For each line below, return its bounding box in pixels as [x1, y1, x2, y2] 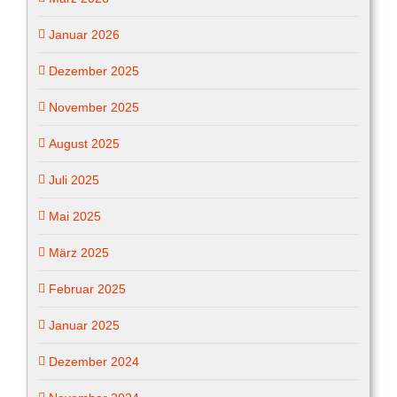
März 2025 [49, 245, 109, 260]
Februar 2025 [49, 281, 126, 296]
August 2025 [49, 136, 120, 151]
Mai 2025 [49, 208, 101, 223]
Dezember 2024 [49, 354, 139, 369]
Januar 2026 [49, 27, 120, 42]
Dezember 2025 [49, 63, 139, 78]
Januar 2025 [49, 317, 120, 332]
